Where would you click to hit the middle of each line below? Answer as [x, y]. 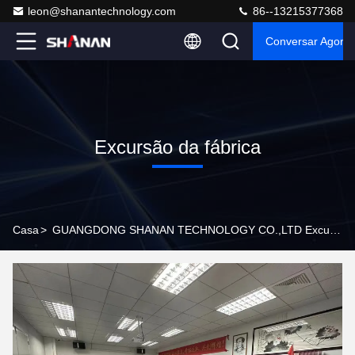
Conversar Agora [308, 41]
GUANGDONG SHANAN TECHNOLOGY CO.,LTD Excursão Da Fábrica [335, 230]
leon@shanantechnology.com [102, 11]
